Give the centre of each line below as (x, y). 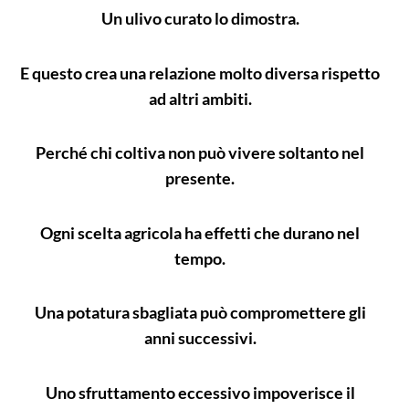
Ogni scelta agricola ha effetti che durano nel (200, 232)
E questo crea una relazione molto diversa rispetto (200, 73)
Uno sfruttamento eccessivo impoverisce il (200, 392)
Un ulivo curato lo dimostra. (200, 19)
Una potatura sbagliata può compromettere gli (200, 313)
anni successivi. (200, 338)
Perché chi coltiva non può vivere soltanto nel (200, 153)
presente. (200, 178)
